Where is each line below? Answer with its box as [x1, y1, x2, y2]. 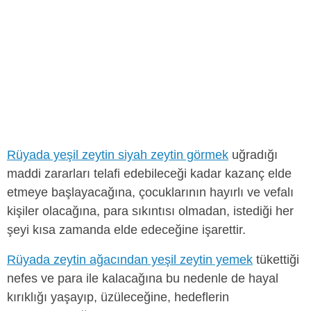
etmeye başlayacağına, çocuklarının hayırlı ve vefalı [7, 185, 294, 200]
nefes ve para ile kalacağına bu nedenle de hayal [7, 271, 278, 286]
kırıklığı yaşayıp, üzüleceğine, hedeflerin [7, 290, 229, 305]
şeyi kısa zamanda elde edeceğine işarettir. [7, 223, 246, 237]
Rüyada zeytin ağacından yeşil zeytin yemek [7, 253, 253, 267]
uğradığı [228, 148, 278, 162]
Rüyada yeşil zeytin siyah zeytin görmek [7, 148, 228, 162]
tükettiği [253, 253, 299, 267]
